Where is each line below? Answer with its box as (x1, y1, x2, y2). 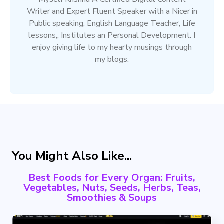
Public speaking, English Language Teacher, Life (28, 17, 195, 29)
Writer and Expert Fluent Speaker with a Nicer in (26, 5, 197, 17)
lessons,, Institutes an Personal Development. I (28, 29, 195, 41)
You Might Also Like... (12, 147, 132, 164)
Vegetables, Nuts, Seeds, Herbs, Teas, (23, 180, 201, 194)
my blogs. (95, 53, 129, 65)
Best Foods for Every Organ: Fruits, (28, 170, 195, 184)
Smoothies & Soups (67, 190, 157, 204)
